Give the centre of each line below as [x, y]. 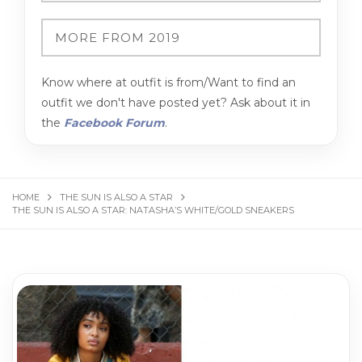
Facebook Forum [114, 123]
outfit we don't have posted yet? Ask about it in [176, 103]
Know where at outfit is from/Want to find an [168, 82]
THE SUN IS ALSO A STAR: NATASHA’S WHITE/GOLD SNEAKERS [153, 210]
